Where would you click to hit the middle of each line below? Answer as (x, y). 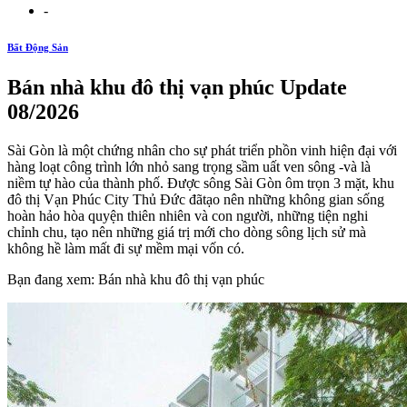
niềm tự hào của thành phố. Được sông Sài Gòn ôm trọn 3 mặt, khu (201, 183)
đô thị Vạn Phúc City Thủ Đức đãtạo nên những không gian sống (196, 199)
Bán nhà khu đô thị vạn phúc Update (177, 87)
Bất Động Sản (38, 47)
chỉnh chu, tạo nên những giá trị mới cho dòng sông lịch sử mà (187, 232)
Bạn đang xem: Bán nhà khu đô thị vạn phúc (136, 279)
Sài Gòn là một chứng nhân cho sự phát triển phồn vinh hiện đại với (202, 150)
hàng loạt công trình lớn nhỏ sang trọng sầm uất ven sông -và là (189, 166)
